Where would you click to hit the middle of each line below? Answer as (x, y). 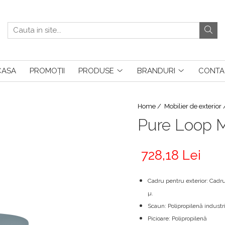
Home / (150, 106)
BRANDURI (156, 71)
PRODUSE (96, 71)
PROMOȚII (47, 71)
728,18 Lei (171, 155)
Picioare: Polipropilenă (178, 218)
